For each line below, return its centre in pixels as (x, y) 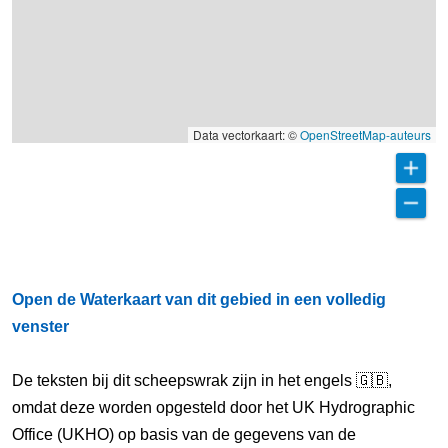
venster (40, 326)
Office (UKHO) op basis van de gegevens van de (184, 434)
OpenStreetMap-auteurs (365, 134)
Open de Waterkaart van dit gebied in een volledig (199, 299)
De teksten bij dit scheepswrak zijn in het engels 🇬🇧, (202, 380)
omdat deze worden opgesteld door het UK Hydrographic (213, 407)
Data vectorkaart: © (246, 134)
